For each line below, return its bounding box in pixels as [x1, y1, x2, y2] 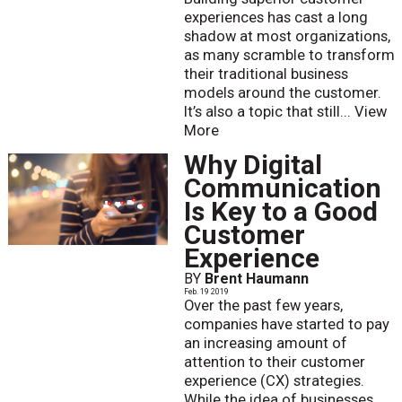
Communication [183, 172, 381, 205]
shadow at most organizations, [183, 28, 390, 46]
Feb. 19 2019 [183, 287, 229, 297]
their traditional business [183, 66, 348, 83]
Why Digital [183, 149, 322, 181]
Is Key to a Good [183, 196, 378, 228]
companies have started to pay [183, 316, 389, 334]
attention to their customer [183, 354, 365, 371]
